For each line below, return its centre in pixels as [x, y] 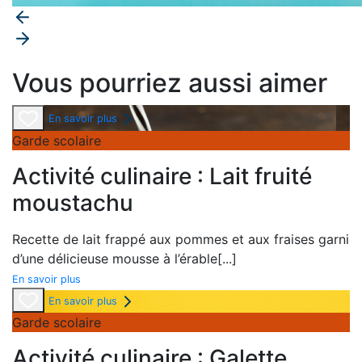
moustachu [73, 202]
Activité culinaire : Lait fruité [162, 176]
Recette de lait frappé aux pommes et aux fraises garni [181, 239]
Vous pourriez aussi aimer [170, 83]
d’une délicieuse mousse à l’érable [115, 258]
